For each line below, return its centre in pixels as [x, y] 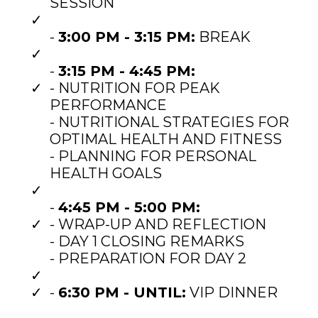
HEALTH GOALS [106, 173]
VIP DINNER [232, 292]
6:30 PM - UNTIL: [122, 292]
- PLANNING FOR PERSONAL [153, 156]
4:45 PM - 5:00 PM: [129, 207]
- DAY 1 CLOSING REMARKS [147, 241]
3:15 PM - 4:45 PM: [127, 71]
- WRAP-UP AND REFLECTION [158, 224]
